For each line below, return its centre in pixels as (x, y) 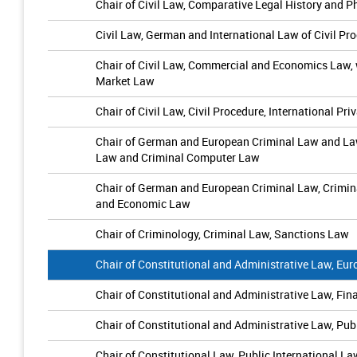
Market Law (125, 81)
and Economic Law (143, 204)
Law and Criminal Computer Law (178, 157)
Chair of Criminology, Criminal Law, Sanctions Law (222, 234)
